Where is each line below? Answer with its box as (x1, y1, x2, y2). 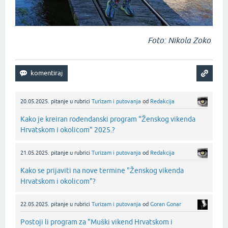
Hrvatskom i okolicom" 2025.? (20, 126, 115, 134)
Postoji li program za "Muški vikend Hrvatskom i (20, 218, 173, 226)
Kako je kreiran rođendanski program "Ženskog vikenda (20, 115, 195, 124)
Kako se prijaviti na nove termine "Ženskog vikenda (20, 166, 184, 175)
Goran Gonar (150, 201, 181, 208)
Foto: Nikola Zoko (148, 36, 213, 45)
